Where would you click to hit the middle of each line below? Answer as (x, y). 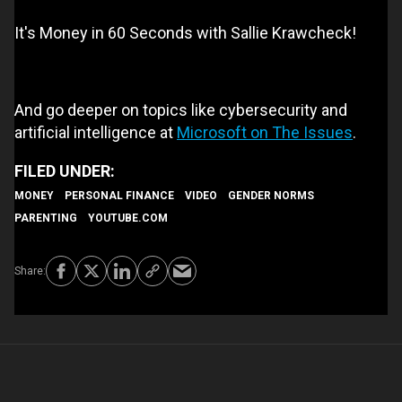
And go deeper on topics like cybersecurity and (181, 109)
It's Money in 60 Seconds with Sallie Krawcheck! (185, 32)
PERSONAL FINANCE (119, 195)
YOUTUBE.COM (128, 218)
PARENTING (46, 218)
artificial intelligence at (96, 132)
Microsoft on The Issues (265, 132)
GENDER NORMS (271, 195)
